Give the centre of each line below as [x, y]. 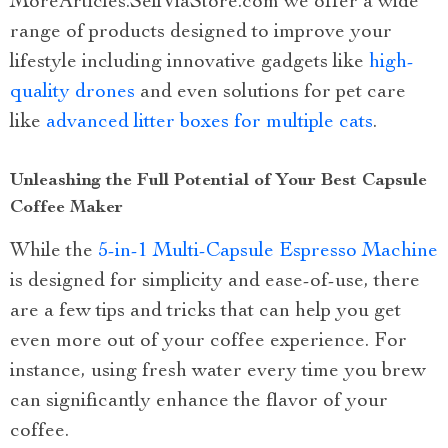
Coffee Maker [66, 207]
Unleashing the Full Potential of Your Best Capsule [218, 180]
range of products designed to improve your [201, 32]
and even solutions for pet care [270, 92]
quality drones [72, 92]
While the [54, 251]
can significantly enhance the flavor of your [199, 401]
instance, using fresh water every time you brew [218, 371]
